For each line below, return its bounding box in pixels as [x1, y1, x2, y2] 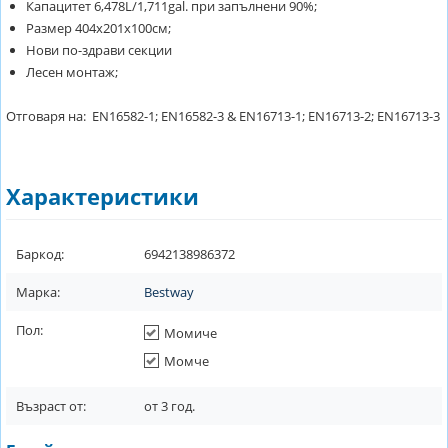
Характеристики [6, 181, 199, 211]
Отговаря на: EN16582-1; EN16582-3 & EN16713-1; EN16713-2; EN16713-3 [6, 107, 440, 125]
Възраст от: [16, 397, 86, 415]
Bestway [144, 283, 194, 301]
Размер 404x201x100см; [26, 19, 171, 37]
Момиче [164, 324, 217, 342]
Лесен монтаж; [26, 63, 118, 81]
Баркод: [16, 245, 64, 263]
